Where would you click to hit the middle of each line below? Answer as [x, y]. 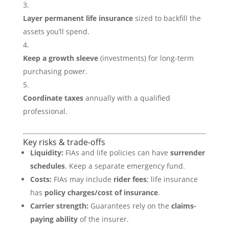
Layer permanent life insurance [78, 18]
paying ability [54, 219]
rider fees [130, 179]
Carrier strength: [59, 206]
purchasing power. [55, 71]
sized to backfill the [167, 18]
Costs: [41, 179]
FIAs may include [82, 179]
